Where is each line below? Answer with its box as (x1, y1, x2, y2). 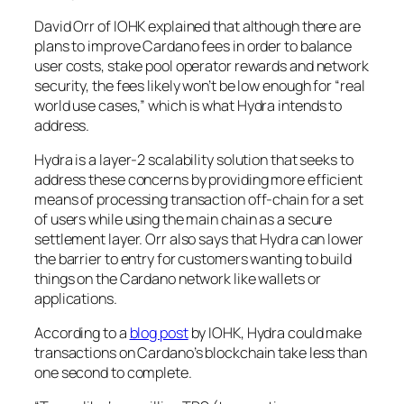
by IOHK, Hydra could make (188, 323, 363, 344)
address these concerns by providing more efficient (34, 169, 363, 189)
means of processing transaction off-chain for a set (34, 188, 363, 209)
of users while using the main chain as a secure (34, 208, 333, 229)
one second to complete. (34, 363, 192, 383)
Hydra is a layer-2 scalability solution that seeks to (34, 149, 353, 170)
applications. (34, 288, 117, 308)
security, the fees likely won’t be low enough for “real (34, 75, 365, 96)
